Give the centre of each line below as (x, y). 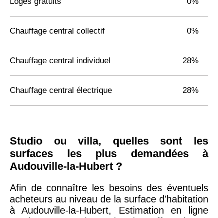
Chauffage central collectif (57, 31)
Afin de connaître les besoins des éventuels (109, 188)
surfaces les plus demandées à (109, 153)
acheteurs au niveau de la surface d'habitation (109, 199)
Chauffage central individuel (60, 60)
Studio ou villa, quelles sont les (109, 141)
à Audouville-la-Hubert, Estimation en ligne (109, 210)
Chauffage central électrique (61, 90)
